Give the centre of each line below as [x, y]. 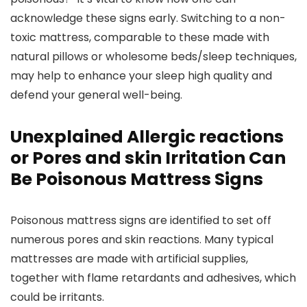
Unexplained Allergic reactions [147, 137]
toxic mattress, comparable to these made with [140, 37]
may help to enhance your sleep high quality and [141, 76]
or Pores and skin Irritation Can [148, 158]
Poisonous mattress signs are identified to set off [141, 220]
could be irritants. [57, 297]
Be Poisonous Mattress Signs [137, 179]
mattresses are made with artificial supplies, [129, 259]
